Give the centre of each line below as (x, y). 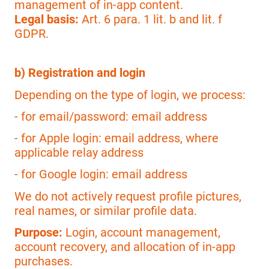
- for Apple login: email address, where (116, 138)
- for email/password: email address (111, 116)
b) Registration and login (80, 73)
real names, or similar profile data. (106, 210)
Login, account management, (141, 232)
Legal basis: (47, 19)
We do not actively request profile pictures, (128, 196)
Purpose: (38, 232)
